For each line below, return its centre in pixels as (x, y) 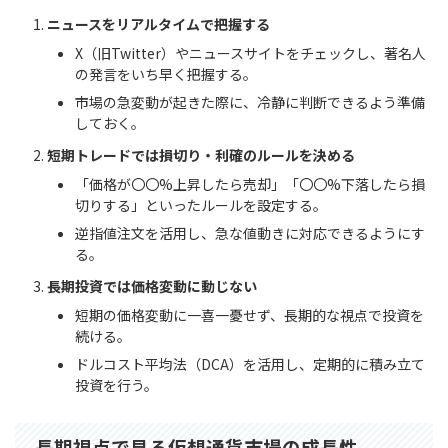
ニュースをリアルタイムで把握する (158, 23)
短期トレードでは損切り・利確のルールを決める (201, 154)
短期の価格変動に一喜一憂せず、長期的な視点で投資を (249, 315)
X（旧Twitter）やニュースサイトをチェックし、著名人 (250, 53)
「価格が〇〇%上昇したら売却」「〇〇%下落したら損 (250, 184)
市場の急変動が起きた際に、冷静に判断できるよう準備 (250, 102)
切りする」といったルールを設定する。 (201, 205)
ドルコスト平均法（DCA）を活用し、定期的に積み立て (250, 364)
